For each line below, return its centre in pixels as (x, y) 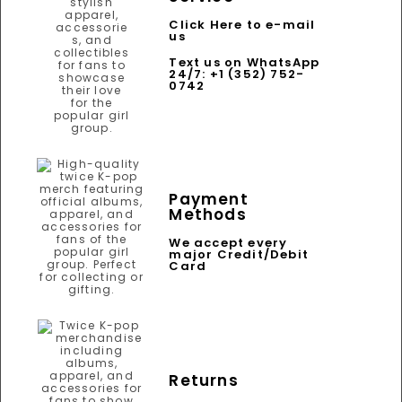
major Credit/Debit (239, 254)
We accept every (228, 242)
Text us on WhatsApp (245, 62)
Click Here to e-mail (242, 24)
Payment (209, 199)
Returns (204, 381)
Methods (208, 214)
